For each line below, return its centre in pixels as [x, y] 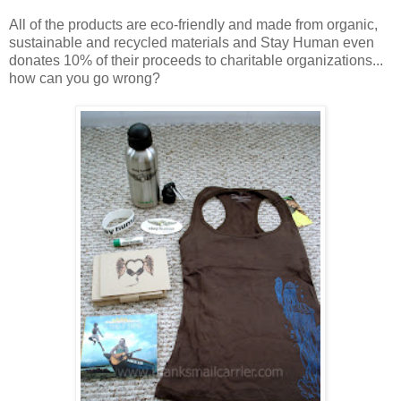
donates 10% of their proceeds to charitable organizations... [196, 60]
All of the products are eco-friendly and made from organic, [193, 24]
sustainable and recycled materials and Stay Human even [192, 42]
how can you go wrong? [85, 78]
